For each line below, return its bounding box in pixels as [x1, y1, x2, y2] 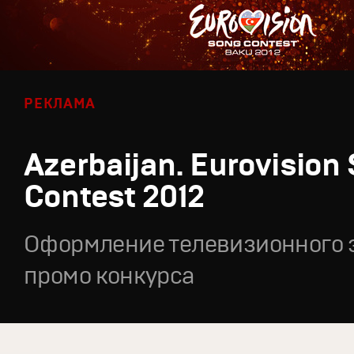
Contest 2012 [24, 176, 205, 216]
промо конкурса [24, 260, 194, 290]
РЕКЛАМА [24, 94, 96, 112]
